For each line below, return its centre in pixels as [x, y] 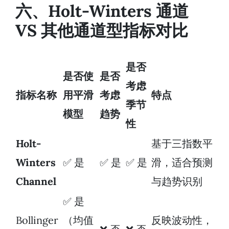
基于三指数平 [182, 143]
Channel [36, 181]
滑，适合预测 [182, 162]
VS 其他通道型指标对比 [102, 30]
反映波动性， [182, 220]
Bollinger [37, 220]
